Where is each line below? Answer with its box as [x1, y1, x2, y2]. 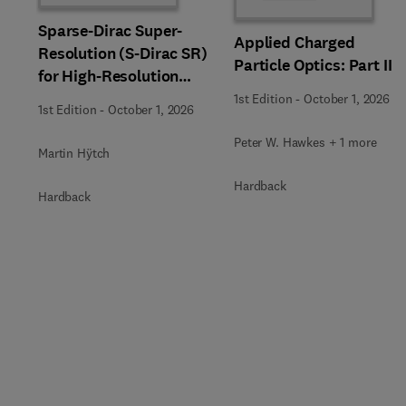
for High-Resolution [38, 65, 179, 87]
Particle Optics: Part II [234, 53, 392, 76]
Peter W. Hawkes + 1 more [234, 133, 377, 150]
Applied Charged [234, 31, 355, 53]
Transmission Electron [38, 88, 200, 110]
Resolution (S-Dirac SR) [38, 43, 208, 64]
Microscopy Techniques [38, 111, 208, 132]
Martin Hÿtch [38, 145, 111, 161]
